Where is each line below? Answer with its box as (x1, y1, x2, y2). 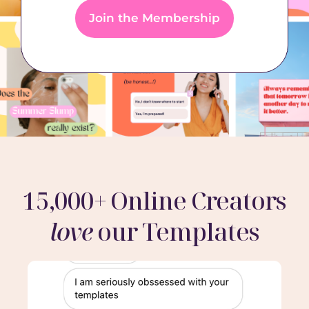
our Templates (92, 215, 259, 248)
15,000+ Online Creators (23, 183, 286, 217)
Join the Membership (89, 10, 220, 25)
